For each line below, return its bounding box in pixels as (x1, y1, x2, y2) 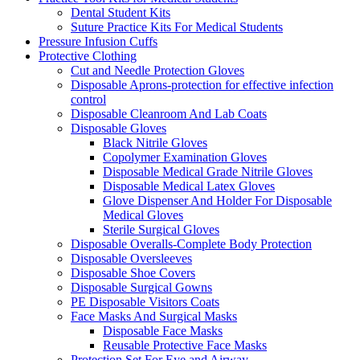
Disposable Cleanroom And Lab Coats (71, 106, 267, 121)
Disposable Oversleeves (71, 251, 192, 265)
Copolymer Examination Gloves (103, 149, 267, 164)
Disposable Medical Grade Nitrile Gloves (103, 164, 313, 178)
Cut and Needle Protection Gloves (71, 63, 244, 77)
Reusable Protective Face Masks (103, 337, 267, 352)
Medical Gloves (103, 207, 183, 222)
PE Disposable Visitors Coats (71, 294, 219, 309)
